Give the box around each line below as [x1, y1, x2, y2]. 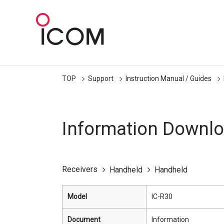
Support [88, 74, 113, 82]
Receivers [62, 164, 97, 174]
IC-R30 [151, 192, 172, 200]
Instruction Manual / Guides [125, 74, 211, 82]
